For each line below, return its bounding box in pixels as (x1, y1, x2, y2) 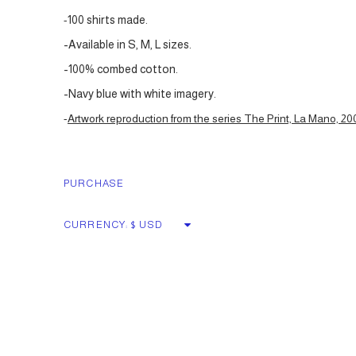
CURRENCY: (64, 219, 129, 230)
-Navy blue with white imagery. (64, 87, 216, 100)
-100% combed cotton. (64, 63, 178, 75)
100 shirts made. (68, 14, 148, 26)
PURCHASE (64, 178, 124, 189)
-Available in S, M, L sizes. (64, 38, 192, 51)
